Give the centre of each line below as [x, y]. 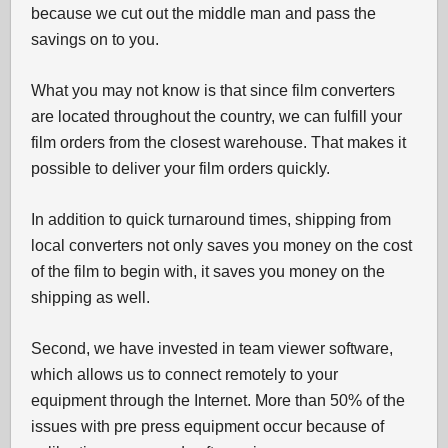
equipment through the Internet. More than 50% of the [218, 400]
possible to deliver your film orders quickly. [181, 168]
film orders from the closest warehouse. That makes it [219, 142]
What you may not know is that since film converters [213, 90]
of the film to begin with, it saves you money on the [208, 271]
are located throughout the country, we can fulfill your [217, 116]
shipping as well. [91, 297]
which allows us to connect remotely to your [185, 374]
